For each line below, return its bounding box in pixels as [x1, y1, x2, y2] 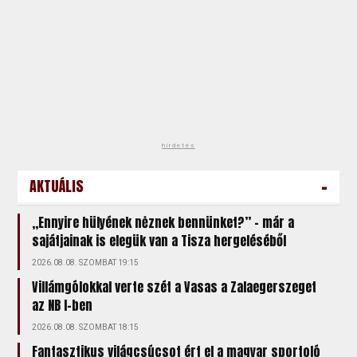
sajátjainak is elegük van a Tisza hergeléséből [32, 230, 287, 250]
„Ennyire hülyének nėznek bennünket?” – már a [32, 212, 295, 232]
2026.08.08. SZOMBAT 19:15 [32, 257, 139, 267]
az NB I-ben [32, 295, 93, 315]
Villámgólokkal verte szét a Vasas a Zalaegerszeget [32, 277, 317, 296]
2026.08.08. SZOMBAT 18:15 [32, 322, 139, 331]
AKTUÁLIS [29, 175, 84, 197]
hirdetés [162, 141, 195, 149]
